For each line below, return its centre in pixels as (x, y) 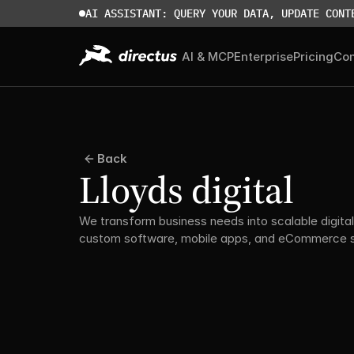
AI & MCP (208, 56)
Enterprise (264, 56)
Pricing (313, 56)
